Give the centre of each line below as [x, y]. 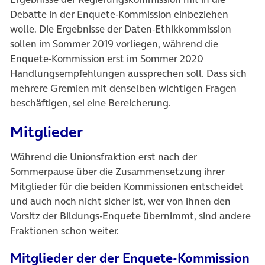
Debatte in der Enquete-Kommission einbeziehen [119, 14]
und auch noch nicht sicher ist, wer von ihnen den [120, 201]
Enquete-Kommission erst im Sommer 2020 [107, 59]
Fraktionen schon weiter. [64, 230]
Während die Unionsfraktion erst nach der [104, 156]
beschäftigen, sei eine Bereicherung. [91, 103]
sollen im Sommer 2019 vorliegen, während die [114, 44]
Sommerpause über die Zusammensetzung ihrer [117, 171]
